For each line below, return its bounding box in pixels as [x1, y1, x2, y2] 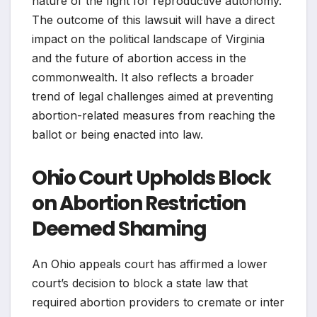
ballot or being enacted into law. [32, 127, 203, 142]
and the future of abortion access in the [32, 50, 246, 65]
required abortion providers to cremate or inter [32, 294, 284, 309]
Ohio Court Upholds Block [32, 163, 271, 192]
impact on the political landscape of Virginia [32, 31, 265, 46]
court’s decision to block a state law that [32, 275, 248, 290]
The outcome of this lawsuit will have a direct [32, 12, 275, 27]
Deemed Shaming [32, 214, 207, 243]
